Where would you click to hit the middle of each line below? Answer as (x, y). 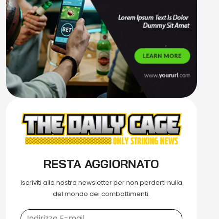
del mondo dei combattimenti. (101, 194)
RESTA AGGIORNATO (101, 164)
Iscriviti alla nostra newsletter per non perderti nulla (101, 182)
